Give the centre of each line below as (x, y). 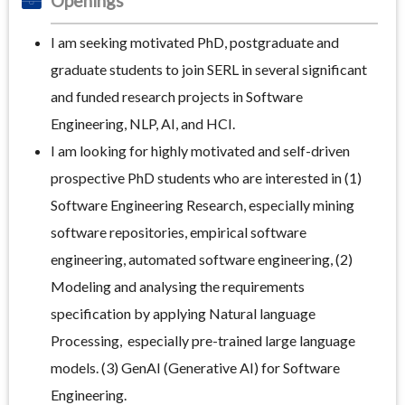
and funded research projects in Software (177, 97)
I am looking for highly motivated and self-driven (200, 151)
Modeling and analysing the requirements (178, 287)
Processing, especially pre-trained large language (203, 341)
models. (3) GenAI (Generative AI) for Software (195, 368)
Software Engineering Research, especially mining (202, 205)
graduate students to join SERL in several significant (209, 70)
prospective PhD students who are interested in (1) (206, 178)
